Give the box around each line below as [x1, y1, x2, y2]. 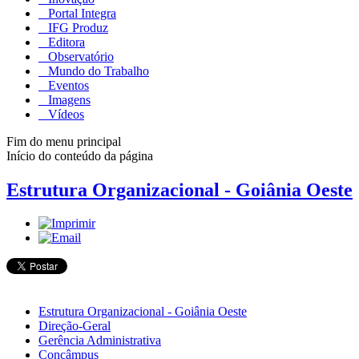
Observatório [45, 49, 114, 63]
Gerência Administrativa [38, 333, 161, 348]
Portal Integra [45, 6, 116, 20]
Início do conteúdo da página [6, 148, 153, 163]
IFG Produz [45, 20, 108, 34]
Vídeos [45, 107, 84, 121]
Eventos [45, 78, 89, 92]
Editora [45, 34, 85, 49]
